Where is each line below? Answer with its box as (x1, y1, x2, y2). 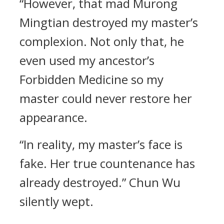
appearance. (19, 109, 87, 125)
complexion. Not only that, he (19, 33, 184, 49)
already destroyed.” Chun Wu (19, 174, 180, 190)
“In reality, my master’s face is (19, 136, 182, 152)
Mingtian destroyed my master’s (19, 14, 198, 30)
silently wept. (19, 193, 93, 209)
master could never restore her (19, 90, 192, 106)
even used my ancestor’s (19, 52, 154, 68)
